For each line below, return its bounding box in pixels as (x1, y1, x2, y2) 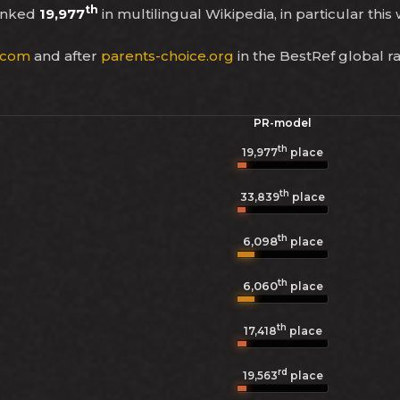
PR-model (254, 116, 312, 129)
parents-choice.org (101, 47, 234, 64)
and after (30, 47, 101, 64)
